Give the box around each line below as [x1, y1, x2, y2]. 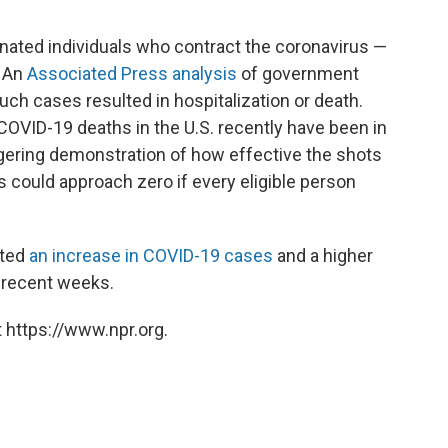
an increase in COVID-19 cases [29, 244, 273, 266]
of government [237, 62, 359, 84]
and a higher [273, 244, 373, 266]
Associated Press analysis [27, 62, 237, 84]
